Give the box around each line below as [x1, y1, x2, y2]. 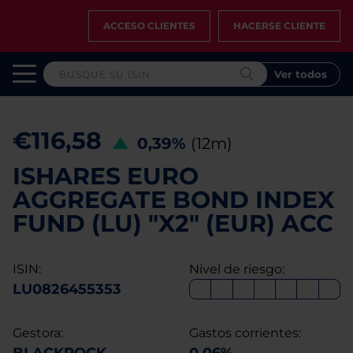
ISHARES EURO [13, 162, 199, 191]
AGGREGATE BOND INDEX [13, 185, 334, 214]
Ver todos [274, 67, 327, 80]
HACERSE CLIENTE [233, 20, 325, 32]
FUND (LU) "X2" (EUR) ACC [13, 209, 333, 238]
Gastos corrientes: [189, 325, 301, 340]
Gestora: [13, 325, 63, 340]
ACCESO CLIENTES [103, 20, 195, 32]
